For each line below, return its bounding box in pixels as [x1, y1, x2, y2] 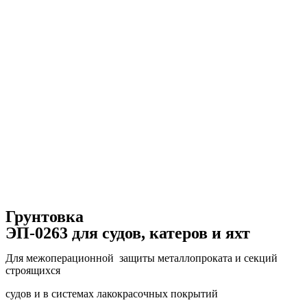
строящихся [5, 265, 60, 276]
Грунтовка [5, 208, 84, 225]
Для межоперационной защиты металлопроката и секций [5, 252, 278, 264]
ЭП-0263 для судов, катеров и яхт [5, 224, 250, 242]
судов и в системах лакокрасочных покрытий [5, 288, 218, 299]
